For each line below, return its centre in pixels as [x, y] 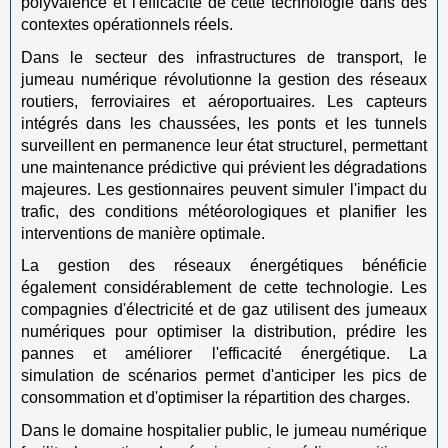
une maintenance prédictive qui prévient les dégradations [224, 167]
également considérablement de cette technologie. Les [224, 287]
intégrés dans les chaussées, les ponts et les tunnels [224, 123]
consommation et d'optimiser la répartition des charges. [215, 397]
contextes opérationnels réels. [127, 24]
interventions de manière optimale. [143, 233]
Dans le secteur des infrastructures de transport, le [224, 57]
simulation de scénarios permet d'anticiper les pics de [224, 375]
